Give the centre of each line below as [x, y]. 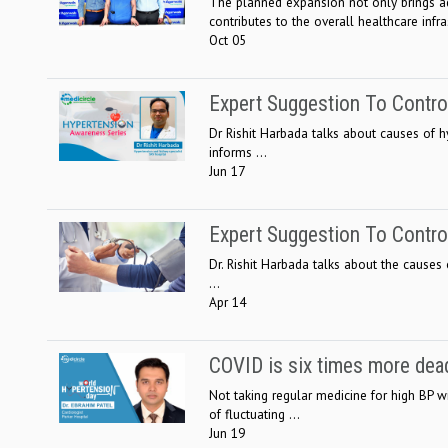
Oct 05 [227, 39]
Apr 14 [227, 301]
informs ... [238, 151]
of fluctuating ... [254, 413]
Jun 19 [227, 432]
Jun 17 [227, 170]
